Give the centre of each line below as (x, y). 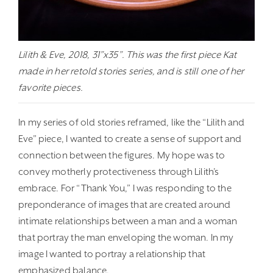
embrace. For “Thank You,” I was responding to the (125, 188)
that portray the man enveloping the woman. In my (126, 237)
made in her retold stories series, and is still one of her (131, 71)
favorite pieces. (51, 87)
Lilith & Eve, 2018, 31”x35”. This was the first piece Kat (128, 55)
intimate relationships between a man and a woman (128, 221)
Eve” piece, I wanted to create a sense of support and (130, 139)
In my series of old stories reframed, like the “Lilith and (132, 122)
